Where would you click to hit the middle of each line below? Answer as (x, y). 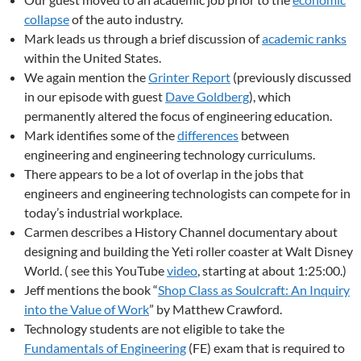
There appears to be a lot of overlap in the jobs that (164, 174)
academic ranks (304, 38)
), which (270, 96)
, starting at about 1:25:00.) (272, 270)
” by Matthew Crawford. (216, 309)
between (264, 135)
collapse (47, 19)
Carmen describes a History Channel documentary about (181, 232)
